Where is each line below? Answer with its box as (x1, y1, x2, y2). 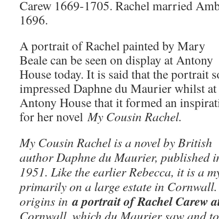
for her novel (20, 108, 88, 125)
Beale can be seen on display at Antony (20, 51, 213, 68)
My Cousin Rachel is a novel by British (20, 134, 212, 151)
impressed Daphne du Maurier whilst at (20, 80, 217, 96)
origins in (20, 193, 72, 209)
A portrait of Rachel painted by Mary (20, 37, 205, 54)
